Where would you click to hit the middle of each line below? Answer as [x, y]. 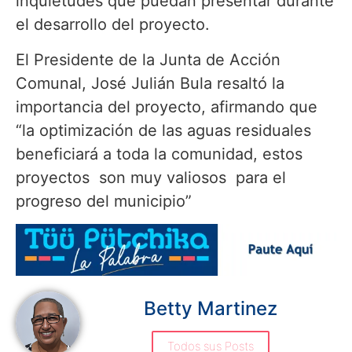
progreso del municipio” [104, 201]
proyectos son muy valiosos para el [151, 177]
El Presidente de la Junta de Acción [148, 59]
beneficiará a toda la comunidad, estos [159, 154]
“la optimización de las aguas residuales [163, 130]
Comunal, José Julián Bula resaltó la [150, 83]
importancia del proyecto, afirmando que [167, 106]
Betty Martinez [210, 309]
